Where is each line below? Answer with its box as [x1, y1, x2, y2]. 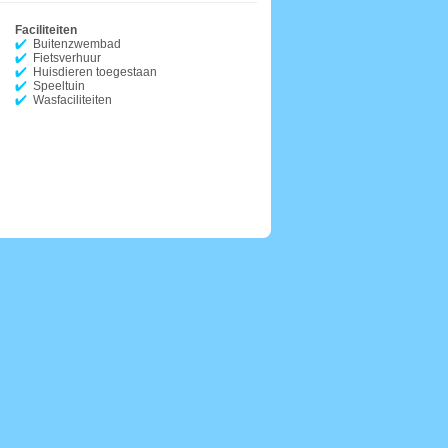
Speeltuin [33, 79, 85, 93]
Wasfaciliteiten [33, 93, 112, 107]
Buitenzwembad [33, 37, 121, 51]
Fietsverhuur [33, 51, 101, 65]
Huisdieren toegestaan [33, 65, 157, 79]
